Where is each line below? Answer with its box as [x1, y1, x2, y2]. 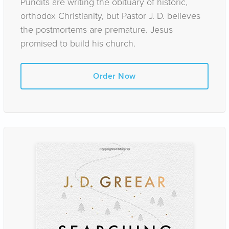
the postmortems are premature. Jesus [20, 23, 173, 35]
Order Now [93, 70, 136, 82]
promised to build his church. [20, 37, 135, 49]
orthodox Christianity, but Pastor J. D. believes [20, 9, 200, 21]
